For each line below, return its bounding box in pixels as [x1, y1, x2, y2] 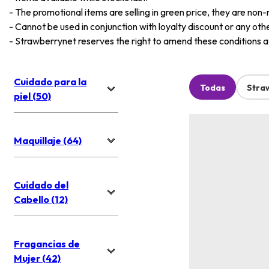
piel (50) [14, 89, 51, 102]
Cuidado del [14, 178, 68, 191]
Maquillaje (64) [14, 134, 82, 147]
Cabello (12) [14, 193, 68, 205]
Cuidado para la [14, 75, 86, 88]
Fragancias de [14, 237, 80, 250]
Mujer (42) [14, 252, 61, 264]
